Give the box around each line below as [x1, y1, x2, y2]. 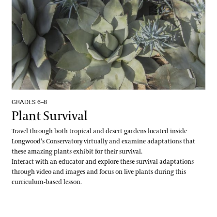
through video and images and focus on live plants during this [12, 168, 186, 176]
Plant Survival [12, 108, 88, 124]
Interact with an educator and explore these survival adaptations [12, 157, 194, 166]
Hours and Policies [20, 23, 79, 31]
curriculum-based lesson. [12, 178, 82, 186]
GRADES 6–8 [12, 98, 47, 106]
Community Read [20, 42, 75, 50]
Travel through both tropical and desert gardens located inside [12, 127, 187, 135]
